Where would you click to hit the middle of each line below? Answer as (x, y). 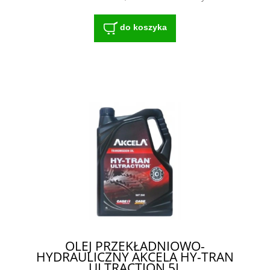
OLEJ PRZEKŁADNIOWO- (135, 246)
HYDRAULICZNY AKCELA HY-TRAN (135, 257)
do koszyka (143, 27)
